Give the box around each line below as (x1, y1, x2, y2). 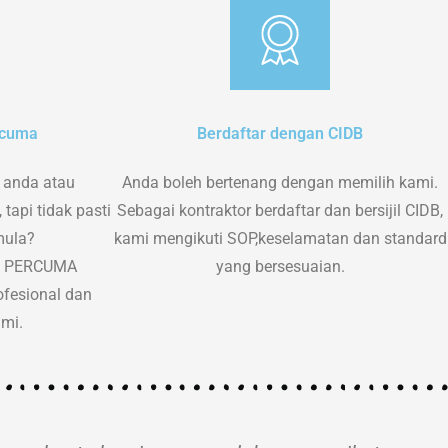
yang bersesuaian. (215, 256, 345, 276)
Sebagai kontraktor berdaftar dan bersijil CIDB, (117, 200, 443, 220)
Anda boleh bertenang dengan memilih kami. (122, 172, 438, 192)
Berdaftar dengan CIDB (197, 123, 363, 143)
